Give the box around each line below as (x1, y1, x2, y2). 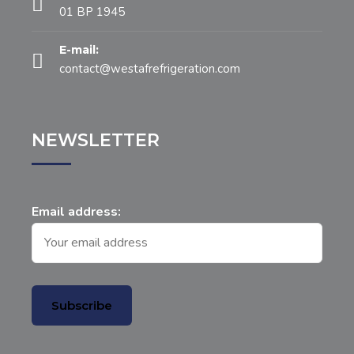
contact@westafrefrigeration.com (59, 61, 240, 77)
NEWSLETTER (32, 130, 160, 152)
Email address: (32, 203, 121, 221)
